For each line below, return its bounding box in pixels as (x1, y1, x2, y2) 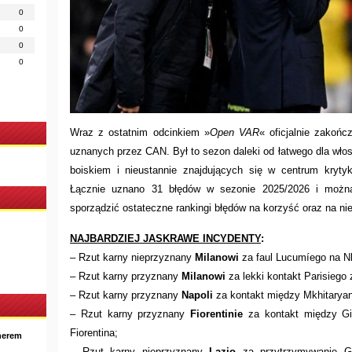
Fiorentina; (70, 326, 118, 339)
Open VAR (209, 126, 259, 138)
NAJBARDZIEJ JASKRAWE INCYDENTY (70, 232, 261, 244)
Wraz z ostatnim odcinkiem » (70, 126, 210, 138)
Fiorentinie (190, 307, 244, 320)
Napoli (181, 288, 213, 301)
